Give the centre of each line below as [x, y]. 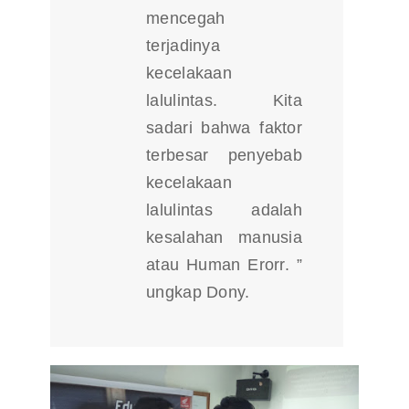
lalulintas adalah [225, 210]
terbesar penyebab [225, 155]
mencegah [186, 18]
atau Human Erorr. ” [225, 265]
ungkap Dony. [198, 292]
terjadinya [183, 46]
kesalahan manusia [225, 237]
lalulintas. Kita [225, 100]
